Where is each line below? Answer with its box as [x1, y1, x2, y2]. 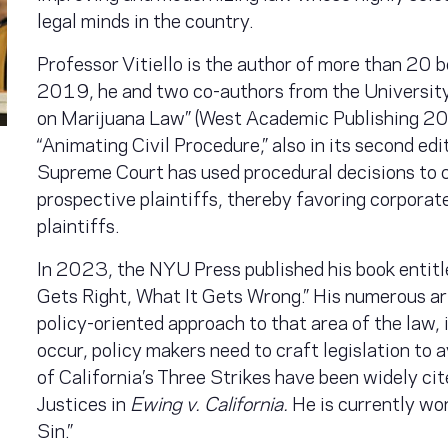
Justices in [37, 387, 131, 416]
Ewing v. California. [130, 387, 293, 416]
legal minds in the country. [37, 4, 259, 33]
